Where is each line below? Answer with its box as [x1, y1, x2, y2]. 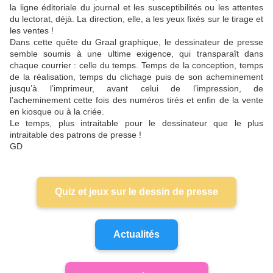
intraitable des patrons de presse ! [10, 130, 141, 140]
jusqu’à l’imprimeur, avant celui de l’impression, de [10, 83, 263, 94]
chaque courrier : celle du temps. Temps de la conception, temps [10, 60, 263, 71]
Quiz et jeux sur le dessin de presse [55, 186, 218, 197]
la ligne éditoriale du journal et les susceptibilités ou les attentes [10, 2, 263, 13]
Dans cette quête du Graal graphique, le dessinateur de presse [10, 37, 263, 48]
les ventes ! [10, 26, 54, 36]
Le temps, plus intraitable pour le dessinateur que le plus [10, 118, 263, 129]
